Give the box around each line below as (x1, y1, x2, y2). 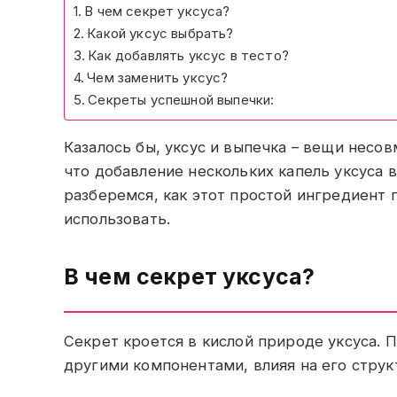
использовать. (64, 209, 171, 228)
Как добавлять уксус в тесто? (88, 47, 289, 65)
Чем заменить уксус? (87, 69, 229, 87)
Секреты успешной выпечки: (88, 91, 275, 109)
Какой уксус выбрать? (87, 25, 234, 43)
